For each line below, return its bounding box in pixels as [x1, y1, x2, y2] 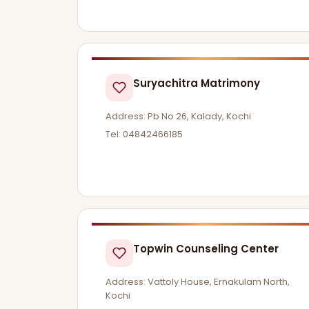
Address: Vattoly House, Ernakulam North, [106, 275, 290, 288]
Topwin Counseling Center [133, 241, 279, 256]
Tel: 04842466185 [106, 127, 183, 141]
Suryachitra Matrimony [133, 76, 260, 91]
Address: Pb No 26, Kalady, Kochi [106, 110, 251, 123]
